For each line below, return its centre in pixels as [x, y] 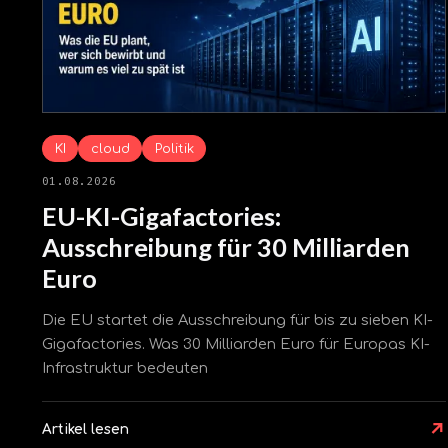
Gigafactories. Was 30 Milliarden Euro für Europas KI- [236, 344]
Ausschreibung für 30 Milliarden [226, 246]
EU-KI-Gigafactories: [161, 215]
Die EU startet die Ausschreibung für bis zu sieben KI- [237, 320]
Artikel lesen [85, 430]
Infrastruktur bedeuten [125, 368]
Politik [174, 148]
